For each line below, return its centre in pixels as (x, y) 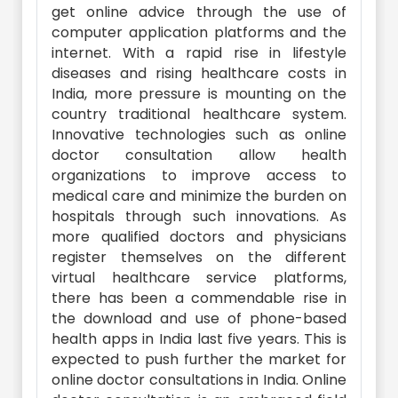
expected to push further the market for (199, 359)
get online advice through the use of (199, 12)
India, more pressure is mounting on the (199, 94)
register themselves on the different (199, 257)
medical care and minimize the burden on (199, 196)
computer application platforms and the (199, 32)
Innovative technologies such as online (199, 135)
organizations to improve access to (199, 175)
